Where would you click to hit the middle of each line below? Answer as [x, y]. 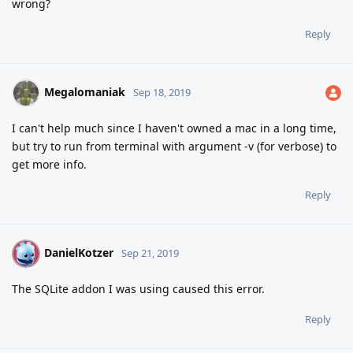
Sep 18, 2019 [162, 92]
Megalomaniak [85, 91]
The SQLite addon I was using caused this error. [138, 288]
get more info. [49, 164]
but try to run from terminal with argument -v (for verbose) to [174, 146]
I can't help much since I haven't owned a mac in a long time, [174, 128]
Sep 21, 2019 [150, 253]
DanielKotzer [79, 252]
